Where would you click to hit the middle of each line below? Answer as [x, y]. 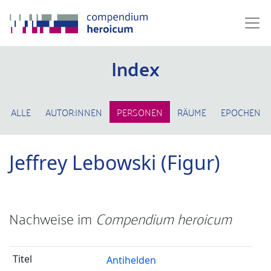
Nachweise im [52, 218]
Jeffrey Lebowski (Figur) [115, 162]
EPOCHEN [240, 112]
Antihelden [131, 260]
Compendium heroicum [164, 218]
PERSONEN [139, 112]
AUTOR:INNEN [73, 112]
